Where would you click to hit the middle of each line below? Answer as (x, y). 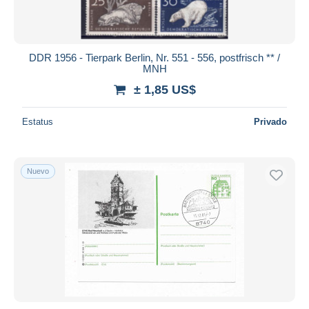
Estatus (38, 121)
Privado (270, 121)
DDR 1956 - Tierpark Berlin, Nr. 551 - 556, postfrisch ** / (154, 57)
